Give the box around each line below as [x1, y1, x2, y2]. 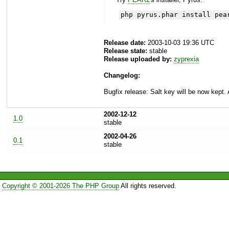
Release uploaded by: [104, 55, 172, 63]
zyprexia [174, 55, 199, 63]
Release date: [104, 39, 146, 47]
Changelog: [104, 72, 140, 80]
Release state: [104, 47, 147, 55]
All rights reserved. [119, 181, 176, 190]
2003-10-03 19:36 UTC [146, 39, 214, 47]
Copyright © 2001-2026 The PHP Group [2, 181, 119, 190]
